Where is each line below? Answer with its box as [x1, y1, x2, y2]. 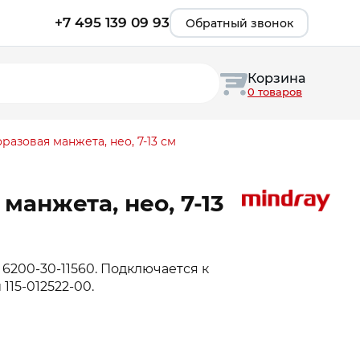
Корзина [247, 70, 305, 86]
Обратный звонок [185, 15, 293, 31]
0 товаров [247, 84, 302, 98]
